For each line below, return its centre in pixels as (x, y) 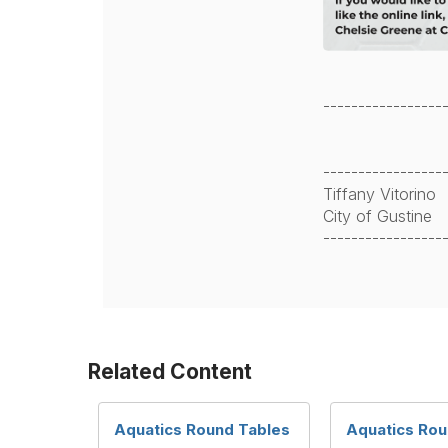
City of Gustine (377, 216)
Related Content (170, 372)
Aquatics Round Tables (202, 430)
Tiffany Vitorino (379, 194)
